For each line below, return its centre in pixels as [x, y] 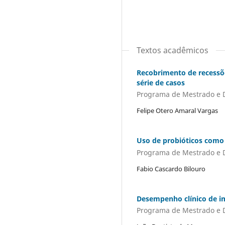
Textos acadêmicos [173, 50]
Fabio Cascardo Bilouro [171, 168]
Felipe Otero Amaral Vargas [177, 111]
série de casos [161, 82]
